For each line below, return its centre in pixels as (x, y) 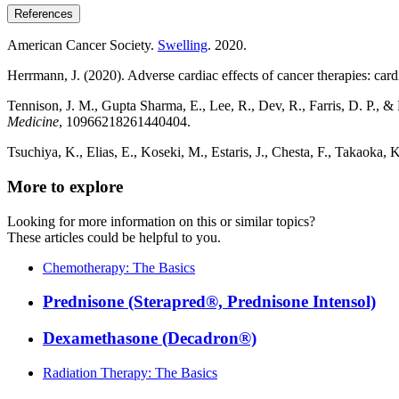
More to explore (65, 186)
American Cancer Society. (82, 45)
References (44, 14)
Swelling (183, 45)
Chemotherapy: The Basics (119, 267)
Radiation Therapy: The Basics (130, 372)
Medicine (33, 122)
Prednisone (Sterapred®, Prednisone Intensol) (209, 302)
